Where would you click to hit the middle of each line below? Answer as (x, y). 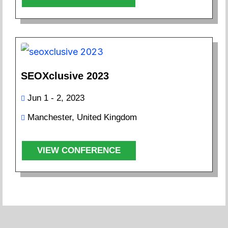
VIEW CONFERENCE (79, 150)
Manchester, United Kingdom (82, 117)
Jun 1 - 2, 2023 (56, 98)
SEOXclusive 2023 (65, 76)
